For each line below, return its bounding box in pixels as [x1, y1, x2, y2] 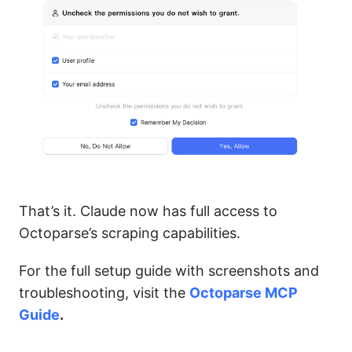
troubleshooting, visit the [19, 284, 189, 301]
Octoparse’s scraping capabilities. [19, 224, 240, 241]
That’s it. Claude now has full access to [19, 202, 277, 219]
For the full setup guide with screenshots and [19, 262, 319, 279]
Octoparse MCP [189, 284, 298, 301]
